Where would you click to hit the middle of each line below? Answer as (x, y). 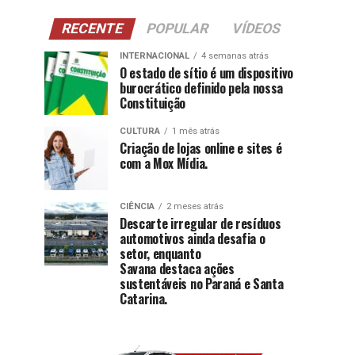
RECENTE (92, 29)
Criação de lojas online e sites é (201, 148)
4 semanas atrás (235, 56)
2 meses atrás (195, 206)
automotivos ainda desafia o (193, 239)
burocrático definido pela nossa (202, 88)
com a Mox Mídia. (164, 163)
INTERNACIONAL (155, 56)
